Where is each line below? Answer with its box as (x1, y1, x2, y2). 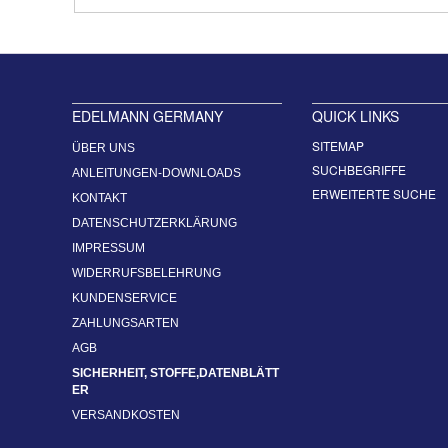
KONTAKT (72, 190, 127, 205)
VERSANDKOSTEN (72, 407, 180, 422)
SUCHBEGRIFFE (312, 160, 406, 178)
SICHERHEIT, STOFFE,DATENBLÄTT (72, 365, 279, 380)
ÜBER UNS (72, 140, 135, 155)
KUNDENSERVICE (72, 290, 177, 305)
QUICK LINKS (312, 105, 399, 126)
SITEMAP (312, 136, 364, 154)
